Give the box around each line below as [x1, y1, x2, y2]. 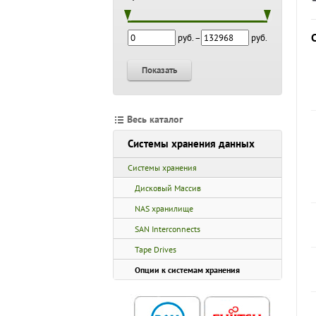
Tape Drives [135, 244, 176, 255]
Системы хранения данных [128, 137, 255, 150]
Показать [142, 63, 177, 76]
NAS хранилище [135, 203, 193, 214]
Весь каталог [127, 113, 183, 126]
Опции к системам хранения [135, 265, 240, 275]
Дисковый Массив [135, 183, 201, 193]
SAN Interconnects [135, 224, 200, 234]
